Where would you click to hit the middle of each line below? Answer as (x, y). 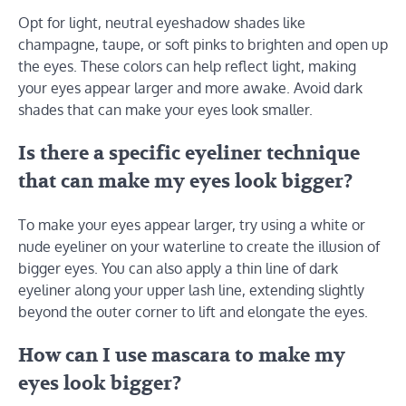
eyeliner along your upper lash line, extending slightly (191, 290)
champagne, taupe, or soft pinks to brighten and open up (203, 44)
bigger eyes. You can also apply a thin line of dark (178, 269)
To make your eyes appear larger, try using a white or (192, 225)
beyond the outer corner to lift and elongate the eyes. (193, 312)
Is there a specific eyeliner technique (189, 153)
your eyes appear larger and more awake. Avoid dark (190, 87)
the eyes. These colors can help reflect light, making (187, 66)
